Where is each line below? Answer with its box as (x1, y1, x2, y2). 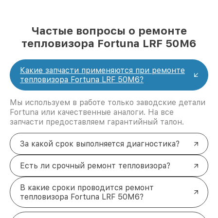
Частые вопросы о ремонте (31, 24, 187, 37)
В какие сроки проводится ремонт (20, 183, 154, 193)
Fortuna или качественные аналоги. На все (10, 108, 174, 117)
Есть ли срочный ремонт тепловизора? (20, 161, 170, 171)
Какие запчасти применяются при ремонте (20, 66, 185, 75)
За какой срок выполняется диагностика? (20, 139, 180, 149)
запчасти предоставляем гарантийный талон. (10, 117, 184, 127)
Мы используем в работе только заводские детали (10, 98, 205, 108)
